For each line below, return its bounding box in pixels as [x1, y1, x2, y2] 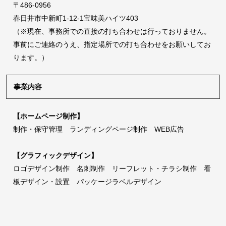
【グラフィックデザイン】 [13, 151, 98, 159]
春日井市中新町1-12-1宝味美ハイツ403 [13, 14, 138, 23]
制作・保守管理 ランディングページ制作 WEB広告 [13, 125, 184, 133]
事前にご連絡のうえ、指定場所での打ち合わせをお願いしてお [13, 40, 211, 49]
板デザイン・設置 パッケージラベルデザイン [13, 177, 161, 186]
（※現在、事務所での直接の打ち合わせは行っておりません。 [13, 27, 211, 36]
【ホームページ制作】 [13, 111, 84, 120]
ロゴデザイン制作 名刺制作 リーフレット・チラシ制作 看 [13, 164, 211, 173]
